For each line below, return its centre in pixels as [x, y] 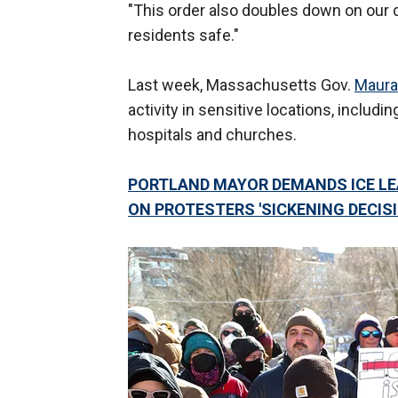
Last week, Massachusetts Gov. [241, 85]
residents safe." [183, 36]
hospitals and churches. [212, 135]
